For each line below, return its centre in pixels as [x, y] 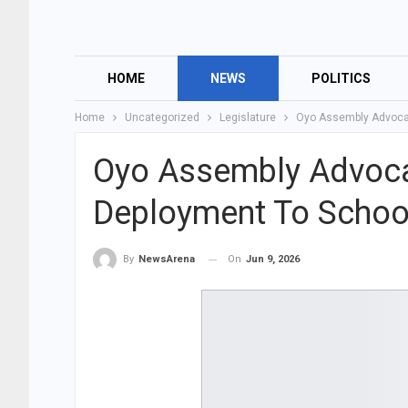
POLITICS [341, 78]
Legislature [248, 117]
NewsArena [167, 260]
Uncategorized [162, 117]
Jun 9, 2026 [273, 259]
